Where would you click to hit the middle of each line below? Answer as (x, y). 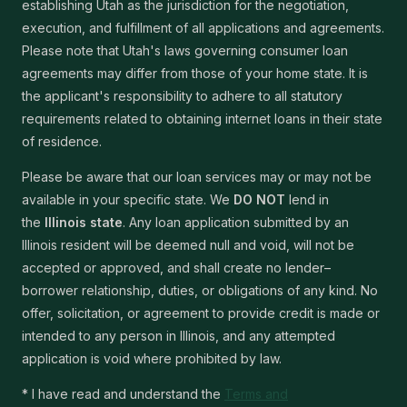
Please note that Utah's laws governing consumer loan (185, 50)
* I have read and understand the (123, 394)
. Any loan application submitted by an (236, 222)
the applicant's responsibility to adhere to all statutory (182, 96)
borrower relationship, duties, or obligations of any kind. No (200, 290)
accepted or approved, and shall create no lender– (176, 268)
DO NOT (259, 199)
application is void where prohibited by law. (152, 358)
